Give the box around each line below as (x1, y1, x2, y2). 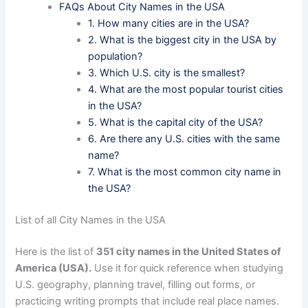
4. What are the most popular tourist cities (88, 82, 284, 96)
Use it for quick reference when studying (91, 261, 284, 274)
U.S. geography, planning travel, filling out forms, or (15, 278, 256, 291)
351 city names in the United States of (96, 245, 282, 258)
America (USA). (15, 261, 92, 274)
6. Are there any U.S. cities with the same (88, 132, 280, 145)
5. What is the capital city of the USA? (88, 115, 263, 129)
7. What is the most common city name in (88, 165, 282, 178)
